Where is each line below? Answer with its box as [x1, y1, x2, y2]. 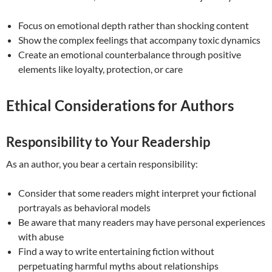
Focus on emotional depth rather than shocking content [18, 19, 249, 32]
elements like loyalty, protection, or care [18, 63, 183, 75]
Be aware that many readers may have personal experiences [18, 216, 265, 228]
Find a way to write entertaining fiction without [18, 245, 214, 257]
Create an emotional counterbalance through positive [18, 49, 241, 61]
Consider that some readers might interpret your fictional [18, 187, 256, 199]
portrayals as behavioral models [18, 202, 151, 214]
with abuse [18, 231, 64, 243]
